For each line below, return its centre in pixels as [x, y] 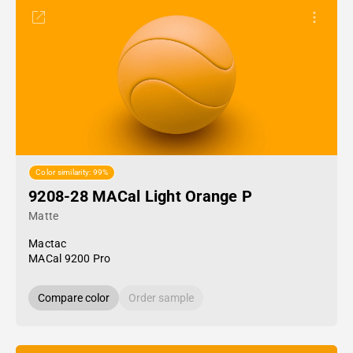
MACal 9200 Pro [70, 258]
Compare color [74, 298]
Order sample [161, 298]
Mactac [48, 243]
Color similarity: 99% [72, 173]
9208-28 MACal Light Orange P [140, 196]
